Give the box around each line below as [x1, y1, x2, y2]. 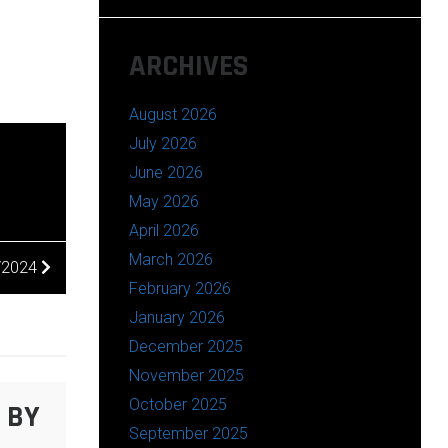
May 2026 [128, 191, 199, 211]
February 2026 [128, 278, 231, 298]
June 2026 [128, 162, 203, 182]
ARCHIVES [128, 46, 248, 85]
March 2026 [128, 249, 213, 269]
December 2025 [128, 336, 243, 356]
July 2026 [128, 133, 197, 153]
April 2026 [128, 220, 199, 240]
